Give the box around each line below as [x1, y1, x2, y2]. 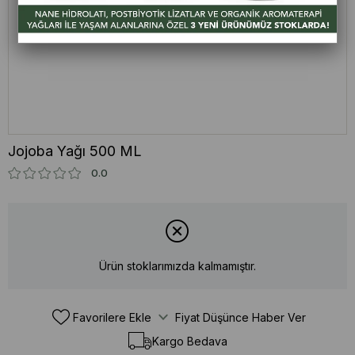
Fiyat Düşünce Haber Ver [175, 310, 306, 324]
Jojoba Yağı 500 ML [8, 142, 142, 159]
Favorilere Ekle [73, 310, 151, 324]
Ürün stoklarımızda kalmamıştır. [99, 259, 256, 273]
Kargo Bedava [151, 334, 227, 348]
